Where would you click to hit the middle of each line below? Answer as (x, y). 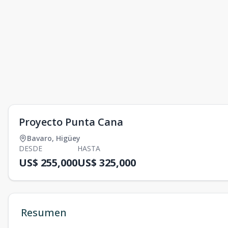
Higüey (68, 138)
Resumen (44, 212)
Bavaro (39, 138)
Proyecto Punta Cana (71, 122)
